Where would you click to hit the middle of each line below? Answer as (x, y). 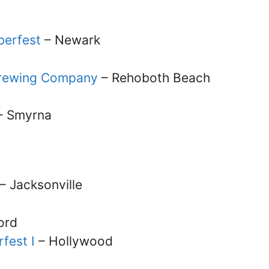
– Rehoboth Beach (154, 77)
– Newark (71, 40)
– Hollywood (74, 241)
